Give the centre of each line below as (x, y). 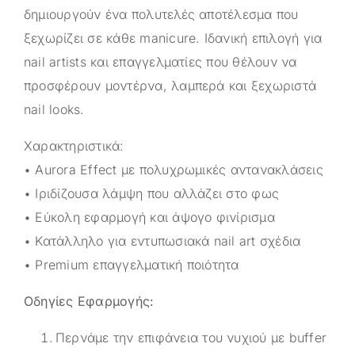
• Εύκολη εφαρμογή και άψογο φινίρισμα (149, 217)
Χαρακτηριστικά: (74, 145)
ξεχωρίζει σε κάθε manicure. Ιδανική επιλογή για (173, 38)
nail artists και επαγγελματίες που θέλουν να (160, 61)
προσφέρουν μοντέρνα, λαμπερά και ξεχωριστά (170, 85)
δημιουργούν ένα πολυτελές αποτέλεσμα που (161, 14)
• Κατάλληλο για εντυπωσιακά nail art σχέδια (162, 240)
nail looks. (54, 109)
